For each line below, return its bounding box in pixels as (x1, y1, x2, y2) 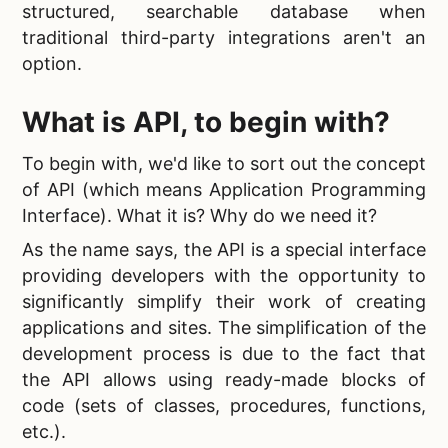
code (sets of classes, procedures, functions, (22, 395, 426, 417)
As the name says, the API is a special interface (22, 239, 426, 261)
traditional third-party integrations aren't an (22, 27, 426, 49)
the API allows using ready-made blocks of (22, 369, 426, 391)
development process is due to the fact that (22, 343, 426, 365)
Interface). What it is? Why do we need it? (22, 205, 377, 227)
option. (22, 53, 82, 75)
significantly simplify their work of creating (22, 291, 426, 313)
